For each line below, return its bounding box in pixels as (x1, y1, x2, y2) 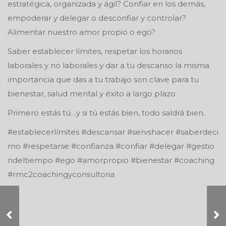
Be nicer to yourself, (19, 206, 84, 214)
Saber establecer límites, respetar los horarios (8, 46, 182, 56)
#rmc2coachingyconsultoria (8, 169, 115, 179)
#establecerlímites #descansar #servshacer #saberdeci (8, 127, 218, 137)
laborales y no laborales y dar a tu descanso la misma (8, 61, 209, 70)
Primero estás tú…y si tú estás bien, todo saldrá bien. (8, 108, 205, 118)
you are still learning (19, 217, 83, 225)
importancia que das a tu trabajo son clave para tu (8, 75, 199, 84)
